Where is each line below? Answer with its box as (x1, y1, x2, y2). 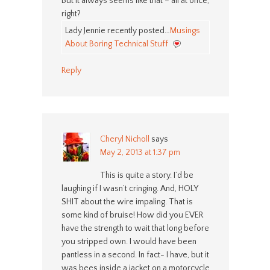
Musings (169, 25, 200, 36)
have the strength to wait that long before (61, 223, 209, 233)
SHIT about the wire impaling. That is (61, 196, 193, 207)
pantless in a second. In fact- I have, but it (61, 250, 209, 260)
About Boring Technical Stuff (64, 39, 168, 49)
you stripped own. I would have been (61, 236, 196, 246)
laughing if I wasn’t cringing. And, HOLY (61, 183, 198, 193)
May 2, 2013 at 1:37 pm (99, 147, 180, 157)
